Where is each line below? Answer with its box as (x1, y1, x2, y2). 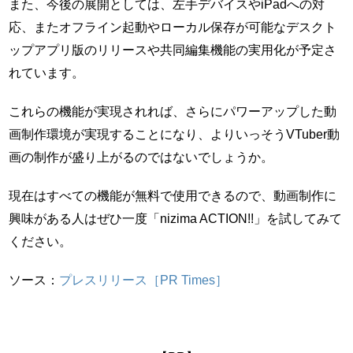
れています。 (9, 65, 85, 80)
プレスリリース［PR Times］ (59, 273, 229, 288)
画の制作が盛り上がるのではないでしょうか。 (9, 150, 274, 165)
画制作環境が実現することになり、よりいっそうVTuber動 (9, 127, 340, 142)
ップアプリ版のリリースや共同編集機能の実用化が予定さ (9, 43, 337, 58)
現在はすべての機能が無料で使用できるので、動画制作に (9, 188, 337, 203)
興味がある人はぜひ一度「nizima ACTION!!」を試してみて (9, 211, 343, 226)
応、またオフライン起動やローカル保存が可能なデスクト (9, 20, 337, 35)
